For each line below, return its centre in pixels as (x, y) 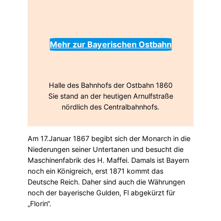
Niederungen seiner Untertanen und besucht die (106, 149)
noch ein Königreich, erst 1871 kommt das (95, 171)
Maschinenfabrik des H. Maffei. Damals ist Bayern (108, 160)
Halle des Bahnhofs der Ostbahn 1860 (110, 85)
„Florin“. (39, 204)
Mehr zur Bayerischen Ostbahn (110, 45)
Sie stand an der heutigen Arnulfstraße (110, 96)
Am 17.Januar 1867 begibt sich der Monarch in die (109, 139)
